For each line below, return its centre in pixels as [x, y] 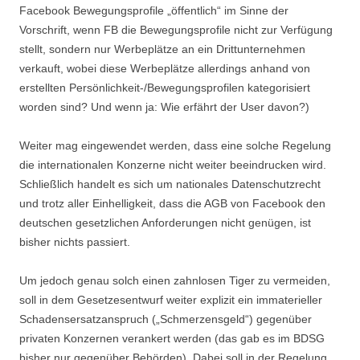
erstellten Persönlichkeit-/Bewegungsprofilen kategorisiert [165, 88]
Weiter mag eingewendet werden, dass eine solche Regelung [175, 145]
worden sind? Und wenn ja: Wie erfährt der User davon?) [164, 107]
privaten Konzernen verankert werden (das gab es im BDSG [172, 338]
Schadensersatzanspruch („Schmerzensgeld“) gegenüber [166, 319]
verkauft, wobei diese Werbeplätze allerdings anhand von [165, 68]
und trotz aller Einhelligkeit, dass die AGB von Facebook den [172, 203]
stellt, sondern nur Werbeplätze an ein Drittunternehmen [162, 49]
